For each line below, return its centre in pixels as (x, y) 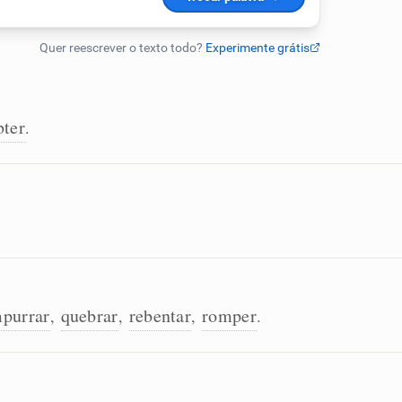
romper (229, 315)
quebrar (89, 315)
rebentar (160, 315)
